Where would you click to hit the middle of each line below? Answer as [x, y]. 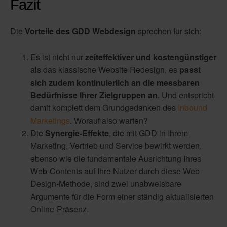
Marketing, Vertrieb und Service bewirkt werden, [116, 145]
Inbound [193, 107]
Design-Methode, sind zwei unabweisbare [106, 183]
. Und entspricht [186, 95]
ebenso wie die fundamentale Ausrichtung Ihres [116, 158]
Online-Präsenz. [60, 209]
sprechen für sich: [169, 31]
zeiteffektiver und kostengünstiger [151, 57]
